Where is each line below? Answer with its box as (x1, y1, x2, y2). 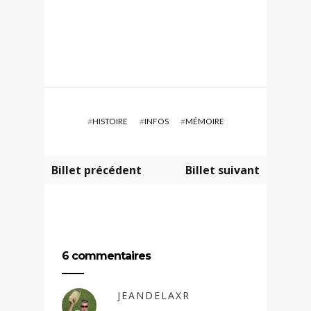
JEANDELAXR (117, 288, 190, 302)
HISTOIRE (92, 115, 128, 126)
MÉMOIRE (185, 115, 224, 126)
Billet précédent (51, 162, 142, 178)
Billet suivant (185, 162, 260, 178)
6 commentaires (62, 249, 151, 262)
